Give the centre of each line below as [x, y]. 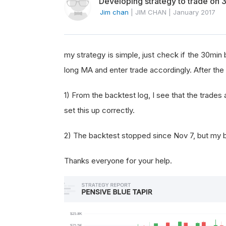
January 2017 [194, 12]
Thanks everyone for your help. [118, 161]
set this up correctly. [99, 110]
